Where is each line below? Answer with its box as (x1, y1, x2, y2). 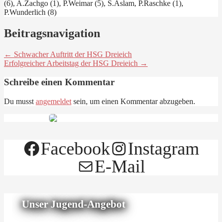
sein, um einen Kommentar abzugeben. (71, 97, 195, 106)
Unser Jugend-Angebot (22, 198, 125, 210)
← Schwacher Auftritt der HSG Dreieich (4, 50, 132, 58)
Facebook (41, 139, 110, 159)
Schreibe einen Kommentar (4, 77, 114, 88)
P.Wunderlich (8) (4, 7, 56, 16)
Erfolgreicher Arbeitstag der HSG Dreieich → (4, 58, 148, 67)
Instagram (128, 139, 199, 159)
